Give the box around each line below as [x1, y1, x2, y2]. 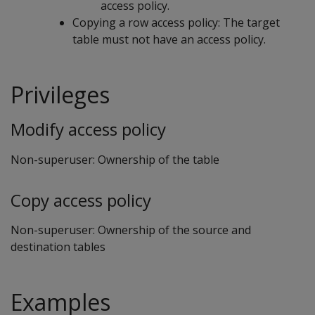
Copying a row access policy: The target [72, 15, 280, 30]
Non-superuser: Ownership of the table [11, 151, 219, 167]
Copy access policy [11, 188, 151, 212]
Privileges [11, 79, 110, 110]
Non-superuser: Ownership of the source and [11, 222, 251, 238]
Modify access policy [11, 117, 166, 141]
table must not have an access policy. [72, 32, 266, 47]
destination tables [11, 239, 105, 255]
